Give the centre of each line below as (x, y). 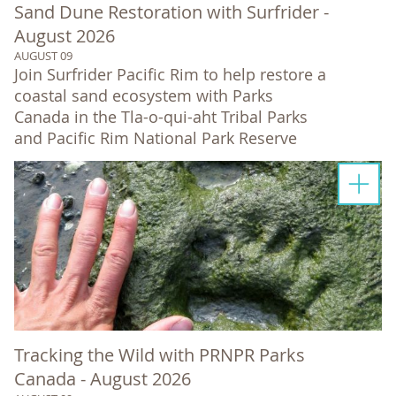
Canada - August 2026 (103, 378)
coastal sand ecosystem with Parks (144, 95)
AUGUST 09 (43, 55)
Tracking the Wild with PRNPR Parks (160, 354)
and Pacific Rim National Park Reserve (156, 137)
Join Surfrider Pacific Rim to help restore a (170, 74)
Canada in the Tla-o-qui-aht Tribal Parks (161, 116)
